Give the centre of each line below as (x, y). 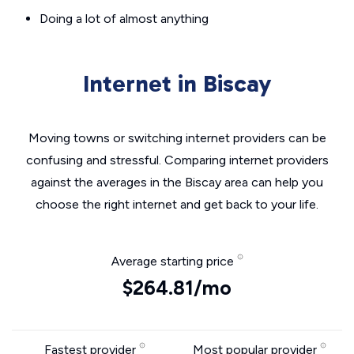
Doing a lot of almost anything (124, 19)
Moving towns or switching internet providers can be (177, 138)
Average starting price (174, 261)
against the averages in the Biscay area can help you (177, 182)
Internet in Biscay (177, 84)
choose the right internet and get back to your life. (177, 204)
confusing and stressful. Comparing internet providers (177, 160)
